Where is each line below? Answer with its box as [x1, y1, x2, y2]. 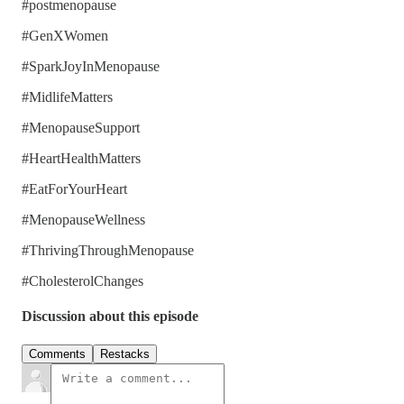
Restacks [100, 346, 150, 361]
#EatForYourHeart [22, 181, 127, 197]
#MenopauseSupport [22, 120, 140, 136]
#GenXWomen [22, 28, 108, 44]
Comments [29, 346, 86, 361]
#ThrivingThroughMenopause [22, 243, 194, 259]
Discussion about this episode [22, 308, 198, 325]
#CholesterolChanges [22, 273, 143, 289]
